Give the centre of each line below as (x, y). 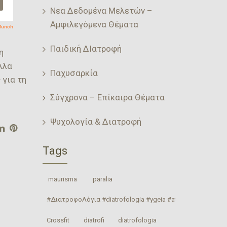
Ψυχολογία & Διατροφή (96, 121)
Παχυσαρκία (74, 73)
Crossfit (58, 220)
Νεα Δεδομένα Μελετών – (101, 10)
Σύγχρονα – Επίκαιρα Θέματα (107, 97)
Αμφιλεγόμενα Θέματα (94, 24)
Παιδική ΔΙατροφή (86, 48)
